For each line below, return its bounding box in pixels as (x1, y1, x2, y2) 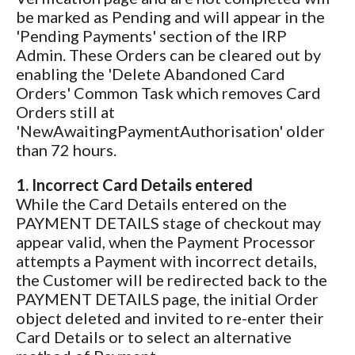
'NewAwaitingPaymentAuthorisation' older (16, 120, 325, 140)
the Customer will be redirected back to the (16, 269, 327, 289)
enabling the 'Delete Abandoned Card (16, 63, 285, 83)
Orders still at (16, 101, 115, 121)
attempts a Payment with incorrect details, (16, 250, 317, 270)
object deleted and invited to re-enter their (16, 307, 324, 327)
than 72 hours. (16, 139, 116, 159)
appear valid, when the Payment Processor (16, 231, 315, 251)
